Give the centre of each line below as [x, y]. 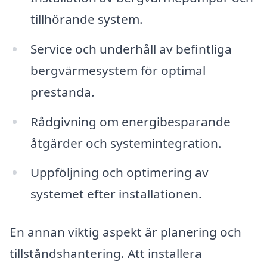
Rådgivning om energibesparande [130, 121]
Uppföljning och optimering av [119, 173]
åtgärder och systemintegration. [126, 143]
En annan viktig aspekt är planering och [125, 232]
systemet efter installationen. [116, 194]
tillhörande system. [86, 19]
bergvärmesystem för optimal [118, 70]
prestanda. [62, 91]
